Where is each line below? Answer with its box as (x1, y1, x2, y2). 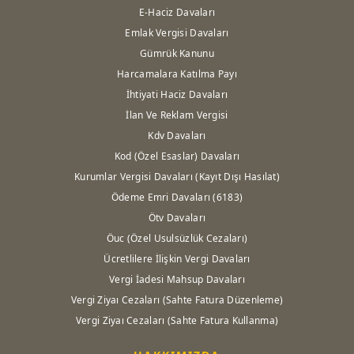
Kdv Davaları (148, 128, 206, 142)
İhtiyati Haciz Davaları (126, 87, 228, 101)
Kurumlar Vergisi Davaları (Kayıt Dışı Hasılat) (74, 169, 280, 183)
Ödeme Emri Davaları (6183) (111, 190, 243, 204)
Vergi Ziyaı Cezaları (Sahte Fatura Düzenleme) (70, 292, 284, 307)
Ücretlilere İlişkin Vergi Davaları (104, 251, 250, 265)
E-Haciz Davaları (138, 5, 216, 19)
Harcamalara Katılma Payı (117, 66, 237, 81)
